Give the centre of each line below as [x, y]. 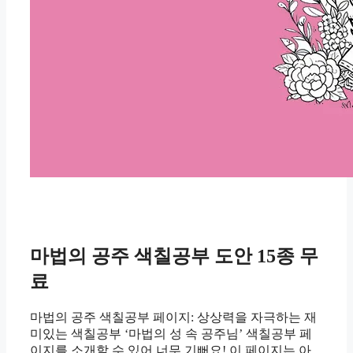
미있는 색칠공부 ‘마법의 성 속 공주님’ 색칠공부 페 [171, 334]
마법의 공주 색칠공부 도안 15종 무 [174, 256]
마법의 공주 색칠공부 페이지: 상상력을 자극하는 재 [173, 318]
